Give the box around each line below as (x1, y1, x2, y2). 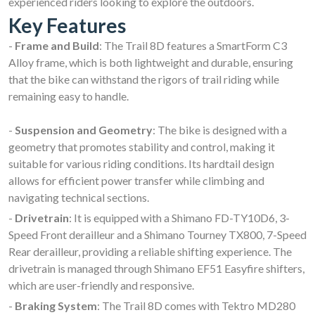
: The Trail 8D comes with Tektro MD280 (97, 298, 295, 312)
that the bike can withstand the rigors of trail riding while (8, 72, 279, 86)
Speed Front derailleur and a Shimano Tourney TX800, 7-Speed (8, 227, 307, 241)
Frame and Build (15, 38, 99, 52)
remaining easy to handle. (8, 89, 129, 103)
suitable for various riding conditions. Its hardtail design (8, 156, 274, 170)
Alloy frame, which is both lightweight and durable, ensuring (8, 55, 293, 69)
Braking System (15, 298, 97, 312)
